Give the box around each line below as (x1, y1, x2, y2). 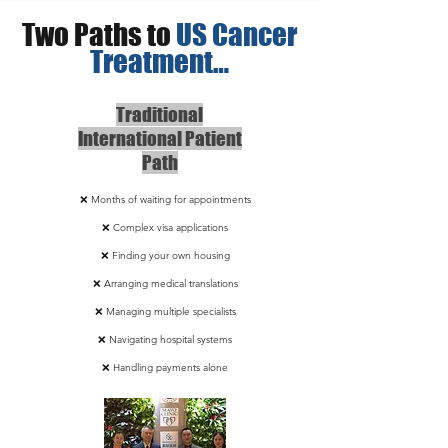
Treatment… (90, 44, 229, 79)
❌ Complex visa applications (102, 221, 228, 234)
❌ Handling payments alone (102, 361, 228, 374)
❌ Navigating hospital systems (98, 333, 232, 346)
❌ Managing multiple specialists (94, 305, 236, 318)
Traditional (116, 103, 203, 126)
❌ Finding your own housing (100, 249, 230, 262)
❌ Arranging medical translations (92, 277, 238, 290)
